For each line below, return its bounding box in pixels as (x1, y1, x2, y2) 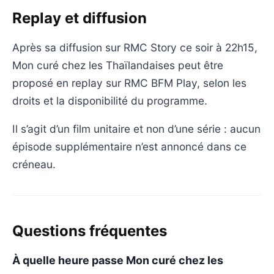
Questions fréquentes (12, 221, 167, 240)
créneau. (12, 157, 56, 171)
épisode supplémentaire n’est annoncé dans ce (12, 139, 246, 153)
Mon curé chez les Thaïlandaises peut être (12, 58, 223, 72)
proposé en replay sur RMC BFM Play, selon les (12, 76, 246, 89)
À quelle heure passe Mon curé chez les (12, 253, 223, 267)
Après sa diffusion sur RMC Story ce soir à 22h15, (12, 40, 257, 54)
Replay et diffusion (12, 9, 147, 28)
